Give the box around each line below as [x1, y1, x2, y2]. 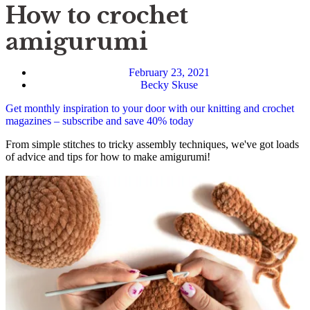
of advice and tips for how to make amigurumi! [6, 151, 210, 163]
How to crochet [6, 1, 188, 30]
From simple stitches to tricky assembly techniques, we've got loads [6, 138, 299, 150]
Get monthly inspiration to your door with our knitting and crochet [6, 102, 294, 114]
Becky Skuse [140, 79, 198, 91]
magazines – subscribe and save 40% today [6, 115, 194, 127]
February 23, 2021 [128, 66, 210, 78]
